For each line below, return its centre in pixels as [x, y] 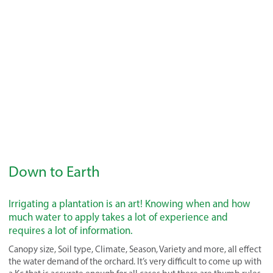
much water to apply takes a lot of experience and [118, 217]
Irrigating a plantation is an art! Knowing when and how [129, 204]
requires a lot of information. [71, 231]
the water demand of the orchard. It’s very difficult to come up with [135, 262]
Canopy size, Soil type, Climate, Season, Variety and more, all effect [135, 250]
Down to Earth [54, 172]
